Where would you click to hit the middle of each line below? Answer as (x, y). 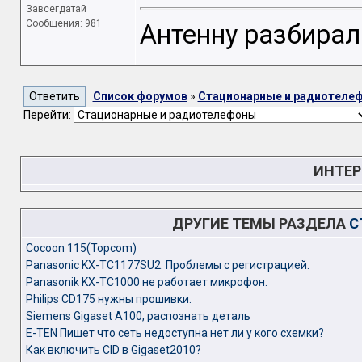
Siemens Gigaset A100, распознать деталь (138, 316)
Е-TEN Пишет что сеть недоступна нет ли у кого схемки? (175, 333)
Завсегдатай (56, 9)
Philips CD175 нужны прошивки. (108, 299)
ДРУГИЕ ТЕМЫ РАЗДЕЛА (261, 223)
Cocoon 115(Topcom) (81, 248)
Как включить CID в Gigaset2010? (113, 350)
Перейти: (48, 115)
